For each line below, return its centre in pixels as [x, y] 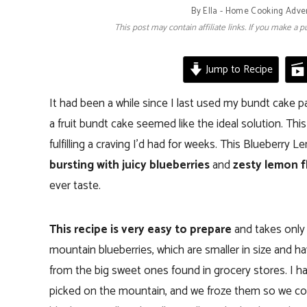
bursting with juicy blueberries [130, 165]
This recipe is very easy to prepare [140, 229]
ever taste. [75, 185]
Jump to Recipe [237, 69]
